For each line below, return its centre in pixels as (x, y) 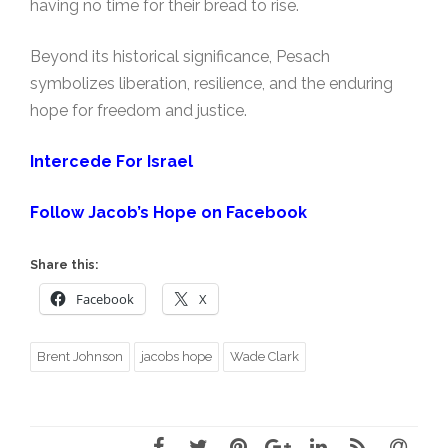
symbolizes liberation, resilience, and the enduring (211, 83)
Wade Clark (264, 356)
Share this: (64, 265)
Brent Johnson (80, 356)
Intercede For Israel (111, 161)
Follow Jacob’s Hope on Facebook (168, 212)
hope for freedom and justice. (138, 110)
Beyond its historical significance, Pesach (180, 56)
